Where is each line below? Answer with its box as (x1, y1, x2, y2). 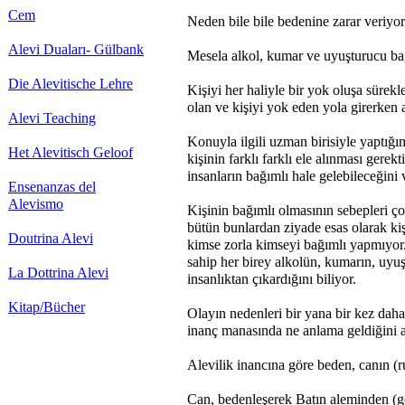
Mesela (187, 48, 228, 63)
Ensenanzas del (8, 179, 96, 194)
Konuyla (187, 134, 237, 149)
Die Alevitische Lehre (8, 76, 133, 91)
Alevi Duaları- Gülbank (8, 42, 144, 57)
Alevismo (8, 196, 63, 212)
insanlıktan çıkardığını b (187, 271, 324, 287)
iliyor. (324, 271, 356, 287)
